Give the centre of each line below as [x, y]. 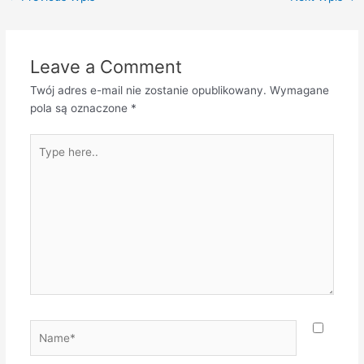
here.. [44, 160]
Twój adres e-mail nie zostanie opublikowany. [148, 91]
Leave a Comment [106, 67]
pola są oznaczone [80, 108]
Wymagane [299, 91]
